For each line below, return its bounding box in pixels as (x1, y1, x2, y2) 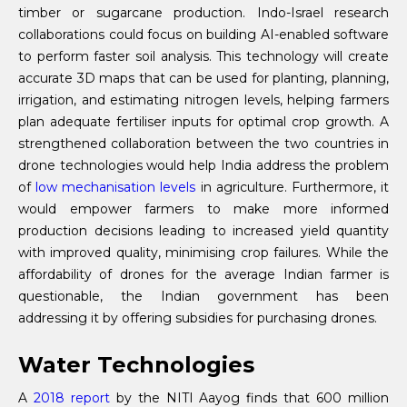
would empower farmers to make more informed (18, 201, 389, 218)
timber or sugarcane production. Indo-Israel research (18, 5, 389, 22)
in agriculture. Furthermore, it (195, 179, 390, 196)
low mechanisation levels (35, 179, 196, 196)
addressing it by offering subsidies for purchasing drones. (18, 310, 377, 327)
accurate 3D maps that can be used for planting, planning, (18, 70, 389, 87)
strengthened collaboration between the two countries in (18, 135, 389, 153)
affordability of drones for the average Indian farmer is (18, 266, 389, 283)
